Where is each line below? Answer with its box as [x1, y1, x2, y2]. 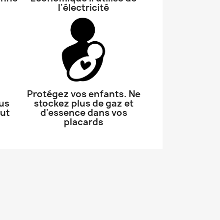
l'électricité [58, 1, 109, 14]
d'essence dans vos [40, 107, 127, 119]
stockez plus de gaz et [33, 97, 134, 110]
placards [64, 116, 103, 128]
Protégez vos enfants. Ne [27, 88, 140, 100]
